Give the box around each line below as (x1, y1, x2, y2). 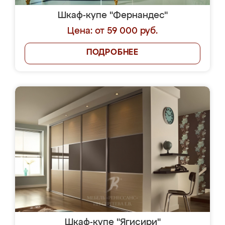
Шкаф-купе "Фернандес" (57, 11, 168, 20)
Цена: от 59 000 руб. (67, 27, 158, 36)
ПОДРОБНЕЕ (86, 49, 139, 57)
